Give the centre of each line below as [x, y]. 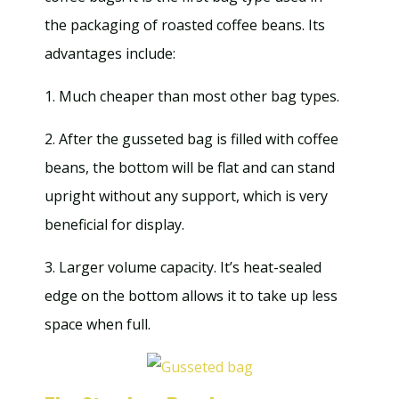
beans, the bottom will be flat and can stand [190, 167]
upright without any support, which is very [186, 196]
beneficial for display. [114, 224]
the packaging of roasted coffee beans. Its [185, 25]
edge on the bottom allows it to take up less [191, 296]
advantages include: [110, 53]
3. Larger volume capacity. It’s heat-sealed [183, 267]
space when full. [98, 324]
